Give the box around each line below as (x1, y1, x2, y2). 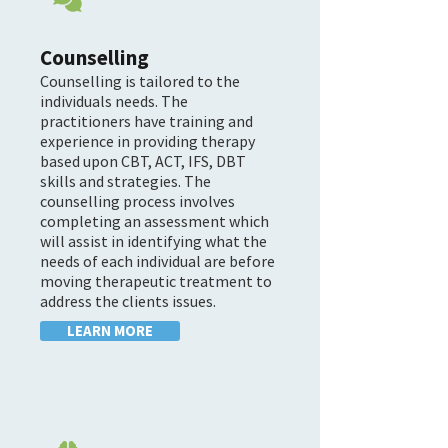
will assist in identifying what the (40, 231, 267, 251)
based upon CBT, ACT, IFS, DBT (40, 151, 246, 171)
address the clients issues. (40, 291, 216, 311)
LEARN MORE (67, 321, 153, 340)
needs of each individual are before (40, 251, 275, 271)
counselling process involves (40, 191, 235, 211)
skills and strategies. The (40, 171, 211, 191)
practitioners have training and (40, 111, 253, 131)
